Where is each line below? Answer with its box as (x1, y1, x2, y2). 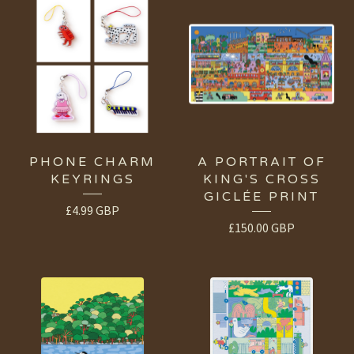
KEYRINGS (50, 171, 135, 188)
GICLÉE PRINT (204, 189, 319, 205)
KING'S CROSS (202, 171, 321, 188)
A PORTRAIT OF (197, 154, 326, 171)
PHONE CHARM (29, 154, 156, 171)
